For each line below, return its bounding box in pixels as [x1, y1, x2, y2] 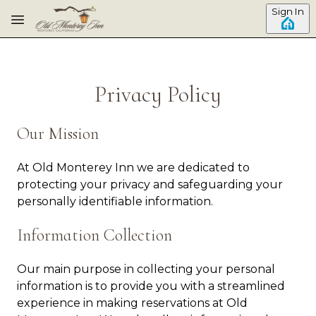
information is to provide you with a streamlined [17, 279, 285, 293]
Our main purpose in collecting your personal [17, 262, 275, 276]
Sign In [272, 6, 304, 17]
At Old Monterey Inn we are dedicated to [17, 161, 250, 174]
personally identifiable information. [17, 195, 213, 208]
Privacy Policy [95, 80, 221, 108]
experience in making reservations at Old [17, 296, 248, 310]
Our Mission [17, 123, 99, 144]
